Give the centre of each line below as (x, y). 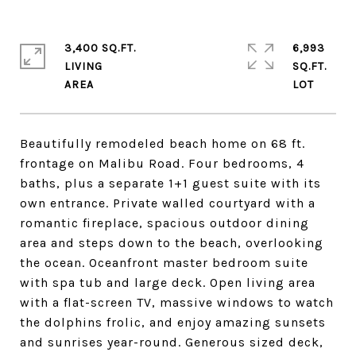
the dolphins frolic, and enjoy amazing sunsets (173, 322)
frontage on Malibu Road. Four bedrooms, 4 (162, 163)
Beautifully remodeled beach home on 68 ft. (163, 143)
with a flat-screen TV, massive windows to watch (177, 302)
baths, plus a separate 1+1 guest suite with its (170, 183)
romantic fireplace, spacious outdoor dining (164, 223)
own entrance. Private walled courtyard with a (168, 203)
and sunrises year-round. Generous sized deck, (172, 342)
